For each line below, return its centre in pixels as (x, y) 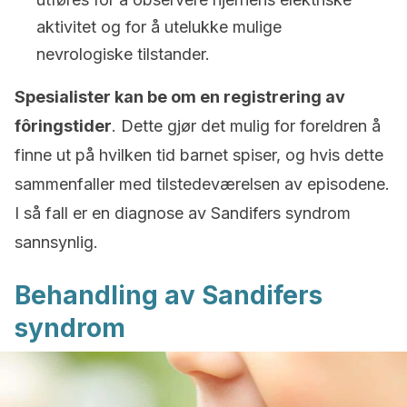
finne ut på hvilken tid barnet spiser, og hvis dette (199, 155)
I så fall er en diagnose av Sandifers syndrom (183, 213)
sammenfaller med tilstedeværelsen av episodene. (202, 184)
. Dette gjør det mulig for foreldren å (246, 126)
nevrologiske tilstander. (123, 54)
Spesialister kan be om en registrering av (180, 97)
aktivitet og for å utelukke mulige (159, 27)
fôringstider (63, 126)
